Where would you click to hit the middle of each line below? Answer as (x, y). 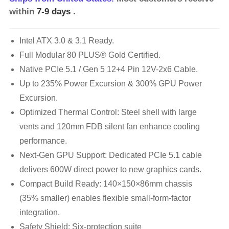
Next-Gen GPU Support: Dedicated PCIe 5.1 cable (110, 155)
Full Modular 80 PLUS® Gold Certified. (90, 55)
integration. (39, 212)
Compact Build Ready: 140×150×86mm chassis (106, 184)
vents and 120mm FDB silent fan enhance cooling (109, 126)
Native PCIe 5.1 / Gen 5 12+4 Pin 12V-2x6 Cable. (108, 69)
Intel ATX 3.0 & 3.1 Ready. (66, 40)
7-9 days (55, 12)
